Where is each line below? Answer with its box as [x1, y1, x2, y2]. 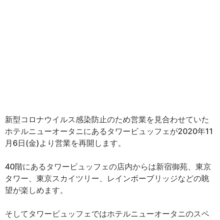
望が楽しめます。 [5, 185, 68, 195]
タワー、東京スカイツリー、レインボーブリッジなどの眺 [5, 173, 209, 183]
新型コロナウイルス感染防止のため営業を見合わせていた [5, 114, 209, 124]
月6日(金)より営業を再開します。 [5, 137, 126, 148]
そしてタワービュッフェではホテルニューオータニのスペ [5, 208, 209, 219]
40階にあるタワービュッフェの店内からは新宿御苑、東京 [5, 161, 211, 171]
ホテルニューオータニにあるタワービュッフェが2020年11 [5, 126, 213, 136]
